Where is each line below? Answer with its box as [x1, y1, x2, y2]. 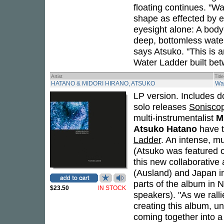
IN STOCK [98, 184, 126, 191]
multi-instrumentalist [133, 112, 216, 123]
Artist [51, 73, 62, 79]
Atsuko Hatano [133, 123, 197, 134]
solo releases [133, 101, 189, 112]
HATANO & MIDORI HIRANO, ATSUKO [51, 80, 155, 87]
